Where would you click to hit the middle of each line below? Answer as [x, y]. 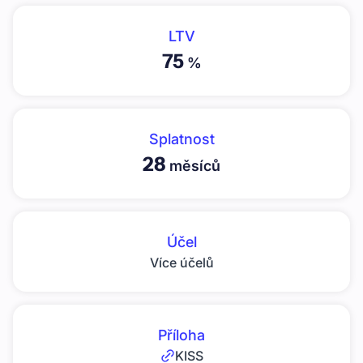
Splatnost [181, 139]
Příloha [181, 335]
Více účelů [181, 263]
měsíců [193, 166]
